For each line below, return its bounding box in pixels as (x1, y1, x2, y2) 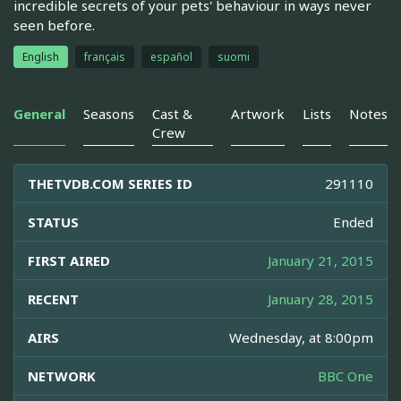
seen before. (13, 16, 95, 35)
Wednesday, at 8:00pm (229, 328, 373, 347)
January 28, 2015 (268, 290, 373, 309)
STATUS (28, 213, 79, 232)
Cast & (152, 105, 192, 124)
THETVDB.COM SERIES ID (28, 175, 192, 193)
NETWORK (28, 367, 96, 386)
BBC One (318, 367, 373, 386)
